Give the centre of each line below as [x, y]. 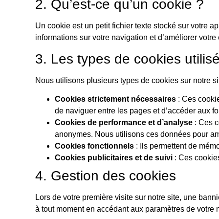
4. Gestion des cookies [106, 176]
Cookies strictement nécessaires [115, 99]
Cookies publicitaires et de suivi [114, 158]
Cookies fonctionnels [94, 146]
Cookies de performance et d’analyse [124, 123]
